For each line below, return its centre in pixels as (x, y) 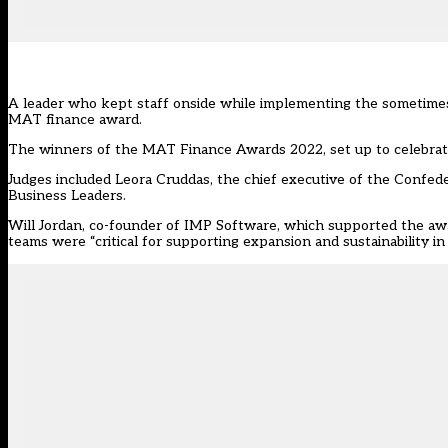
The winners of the (75, 150)
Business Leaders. (67, 196)
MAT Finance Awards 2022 (232, 150)
